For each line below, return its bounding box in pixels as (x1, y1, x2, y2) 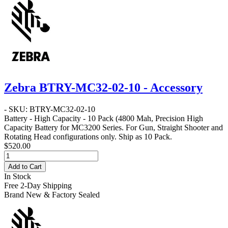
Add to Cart (8, 162, 42, 170)
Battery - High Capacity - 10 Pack (4, 113, 113, 123)
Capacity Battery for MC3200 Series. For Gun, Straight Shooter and (4, 123, 223, 132)
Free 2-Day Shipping (4, 181, 72, 190)
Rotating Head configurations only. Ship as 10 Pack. (4, 132, 172, 141)
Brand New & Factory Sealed (4, 190, 100, 199)
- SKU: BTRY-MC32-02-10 (4, 104, 95, 113)
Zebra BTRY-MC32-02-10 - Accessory (4, 80, 203, 94)
